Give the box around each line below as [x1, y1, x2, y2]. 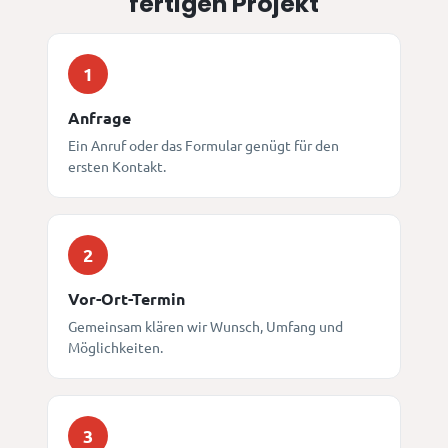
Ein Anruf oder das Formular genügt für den [68, 135, 340, 154]
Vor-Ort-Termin [68, 287, 186, 309]
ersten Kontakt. [68, 156, 167, 175]
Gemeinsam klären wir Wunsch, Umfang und [68, 316, 344, 335]
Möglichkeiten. [68, 337, 164, 356]
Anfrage [68, 106, 132, 128]
